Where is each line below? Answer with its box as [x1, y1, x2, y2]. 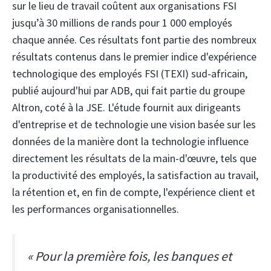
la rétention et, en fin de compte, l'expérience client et [12, 184, 255, 199]
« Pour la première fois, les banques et [27, 247, 232, 264]
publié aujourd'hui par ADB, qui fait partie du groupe [12, 83, 245, 97]
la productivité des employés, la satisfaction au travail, [12, 168, 258, 182]
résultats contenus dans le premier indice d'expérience [12, 49, 256, 64]
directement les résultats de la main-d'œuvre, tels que [12, 151, 256, 165]
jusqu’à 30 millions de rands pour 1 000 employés [12, 15, 232, 30]
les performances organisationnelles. [12, 201, 179, 216]
